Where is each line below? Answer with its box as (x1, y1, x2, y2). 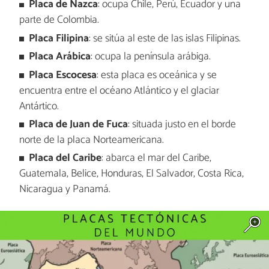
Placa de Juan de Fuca (29, 115, 128, 133)
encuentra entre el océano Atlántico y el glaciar (19, 82, 219, 100)
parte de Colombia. (19, 11, 99, 29)
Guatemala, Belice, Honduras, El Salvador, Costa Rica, (19, 165, 244, 183)
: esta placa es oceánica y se (97, 66, 217, 84)
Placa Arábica (29, 48, 91, 66)
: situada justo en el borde (128, 115, 237, 133)
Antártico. (19, 97, 59, 115)
